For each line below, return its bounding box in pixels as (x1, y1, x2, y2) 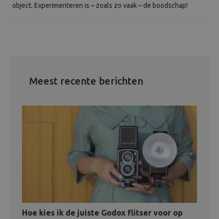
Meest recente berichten (29, 75, 143, 87)
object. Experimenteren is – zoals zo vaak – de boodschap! (12, 1, 188, 9)
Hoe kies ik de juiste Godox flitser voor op (22, 208, 183, 217)
